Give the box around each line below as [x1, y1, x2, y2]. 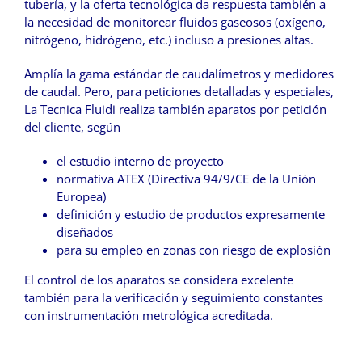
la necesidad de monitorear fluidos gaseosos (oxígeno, [24, 14, 326, 31]
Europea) [57, 188, 106, 205]
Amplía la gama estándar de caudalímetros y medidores [24, 65, 334, 82]
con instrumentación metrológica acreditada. [24, 307, 273, 324]
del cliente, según [24, 119, 120, 136]
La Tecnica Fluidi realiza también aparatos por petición [24, 101, 326, 118]
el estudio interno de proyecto [57, 153, 224, 170]
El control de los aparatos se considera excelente [24, 271, 293, 288]
